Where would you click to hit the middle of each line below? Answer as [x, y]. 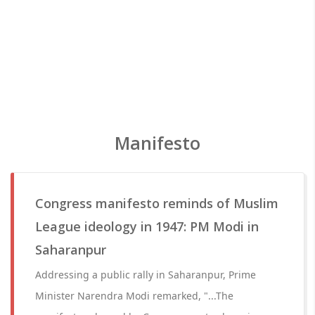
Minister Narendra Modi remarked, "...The [134, 296]
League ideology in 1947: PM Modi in [147, 226]
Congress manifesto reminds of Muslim [157, 203]
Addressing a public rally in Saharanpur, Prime [146, 275]
